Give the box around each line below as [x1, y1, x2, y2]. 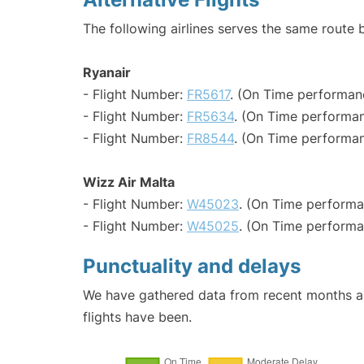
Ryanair [83, 64, 131, 81]
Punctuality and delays [83, 254, 301, 279]
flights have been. [83, 309, 192, 326]
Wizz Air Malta [83, 174, 175, 191]
